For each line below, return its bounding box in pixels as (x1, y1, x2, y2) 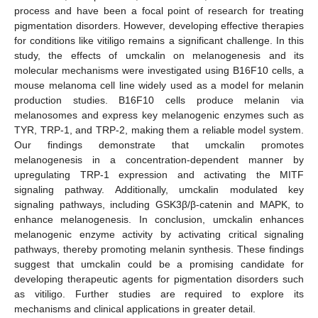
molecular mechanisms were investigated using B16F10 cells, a (14, 64, 304, 76)
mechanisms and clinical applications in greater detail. (14, 302, 256, 314)
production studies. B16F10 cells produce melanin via (14, 94, 304, 106)
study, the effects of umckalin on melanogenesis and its (14, 49, 304, 61)
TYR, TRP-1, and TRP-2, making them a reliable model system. (14, 124, 304, 136)
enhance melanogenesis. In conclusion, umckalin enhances (14, 213, 304, 225)
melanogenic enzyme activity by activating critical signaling (14, 228, 304, 240)
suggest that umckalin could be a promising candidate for (14, 258, 304, 270)
